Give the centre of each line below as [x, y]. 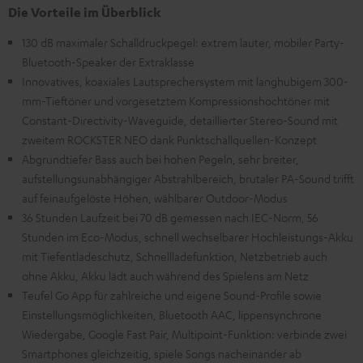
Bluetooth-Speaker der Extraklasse [108, 62]
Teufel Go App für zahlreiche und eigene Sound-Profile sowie [172, 295]
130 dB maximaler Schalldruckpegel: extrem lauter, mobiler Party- [183, 43]
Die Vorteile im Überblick [84, 13]
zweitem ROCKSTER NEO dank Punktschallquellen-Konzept [169, 140]
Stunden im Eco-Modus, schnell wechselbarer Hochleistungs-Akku [188, 237]
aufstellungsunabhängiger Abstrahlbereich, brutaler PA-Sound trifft [188, 179]
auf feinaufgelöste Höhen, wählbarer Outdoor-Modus [155, 198]
